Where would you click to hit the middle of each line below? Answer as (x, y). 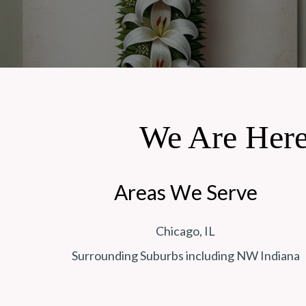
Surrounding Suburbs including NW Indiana (185, 256)
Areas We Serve (185, 192)
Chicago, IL (186, 231)
